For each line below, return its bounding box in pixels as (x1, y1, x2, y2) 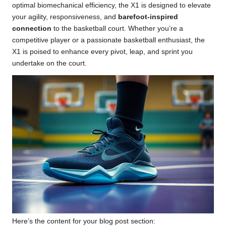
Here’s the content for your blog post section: (12, 217, 155, 225)
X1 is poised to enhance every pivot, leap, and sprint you (12, 48, 193, 56)
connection (12, 25, 51, 33)
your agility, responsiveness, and (12, 13, 118, 21)
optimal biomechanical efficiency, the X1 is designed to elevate (12, 2, 211, 10)
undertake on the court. (12, 60, 87, 68)
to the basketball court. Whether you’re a (51, 25, 183, 33)
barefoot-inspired (118, 13, 178, 21)
